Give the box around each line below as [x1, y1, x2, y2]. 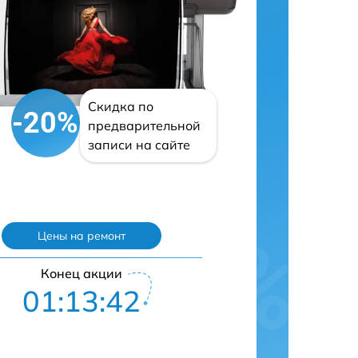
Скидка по [87, 98, 153, 114]
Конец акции [41, 265, 122, 281]
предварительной [87, 117, 201, 133]
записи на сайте [87, 137, 190, 153]
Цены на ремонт [38, 229, 125, 243]
